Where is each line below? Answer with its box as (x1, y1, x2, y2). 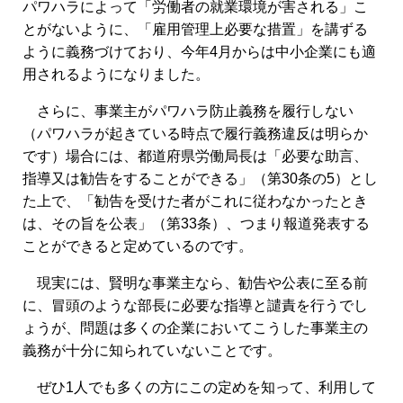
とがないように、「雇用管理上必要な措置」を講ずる (22, 22, 368, 37)
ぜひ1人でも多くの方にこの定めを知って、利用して (22, 380, 376, 395)
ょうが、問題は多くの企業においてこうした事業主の (22, 320, 368, 336)
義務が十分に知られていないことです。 (22, 343, 282, 358)
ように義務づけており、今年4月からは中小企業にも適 (22, 44, 376, 59)
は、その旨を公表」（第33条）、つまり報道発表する (22, 216, 370, 231)
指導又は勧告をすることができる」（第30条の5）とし (22, 171, 378, 186)
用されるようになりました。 (22, 67, 210, 82)
